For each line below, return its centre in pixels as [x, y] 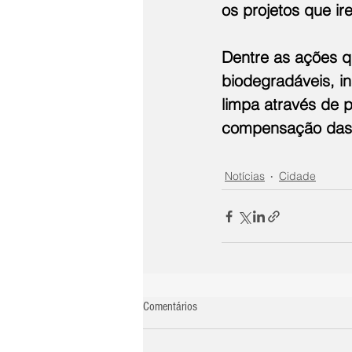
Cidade [297, 176]
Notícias [245, 176]
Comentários [170, 307]
